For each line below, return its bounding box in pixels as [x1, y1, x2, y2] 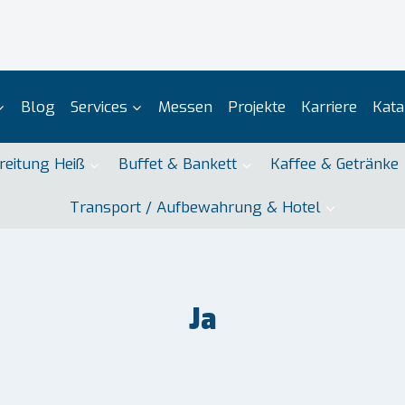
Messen [157, 96, 212, 118]
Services [70, 96, 127, 118]
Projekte [227, 96, 286, 118]
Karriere [300, 96, 357, 118]
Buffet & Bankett [118, 154, 237, 175]
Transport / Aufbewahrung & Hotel [69, 196, 321, 218]
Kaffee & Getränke [270, 154, 400, 175]
